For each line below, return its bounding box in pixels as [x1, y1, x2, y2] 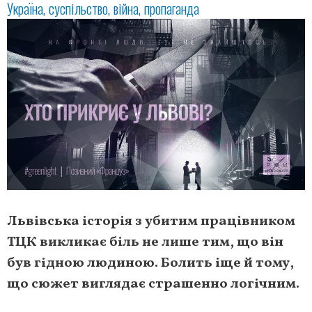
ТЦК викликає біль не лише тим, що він [7, 233, 283, 253]
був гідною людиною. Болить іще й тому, [7, 253, 294, 274]
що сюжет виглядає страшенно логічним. [7, 274, 299, 295]
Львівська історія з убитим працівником [7, 212, 295, 232]
